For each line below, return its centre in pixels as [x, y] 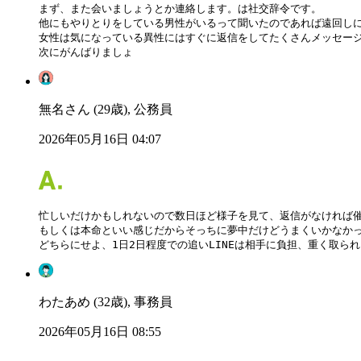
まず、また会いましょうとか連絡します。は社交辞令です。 [180, 9]
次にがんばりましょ [86, 52]
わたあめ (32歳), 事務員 [106, 302]
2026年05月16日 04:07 [100, 139]
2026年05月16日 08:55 [100, 332]
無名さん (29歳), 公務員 [106, 110]
